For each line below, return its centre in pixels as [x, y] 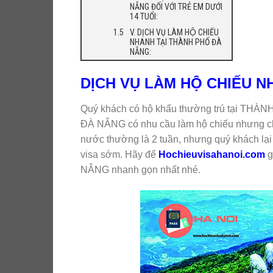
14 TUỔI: [144, 16]
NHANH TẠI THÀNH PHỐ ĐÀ [176, 42]
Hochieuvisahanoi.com [212, 154]
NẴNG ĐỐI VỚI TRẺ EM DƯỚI [176, 7]
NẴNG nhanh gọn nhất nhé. [140, 169]
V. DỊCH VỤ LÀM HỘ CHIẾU [174, 32]
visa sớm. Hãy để [119, 154]
